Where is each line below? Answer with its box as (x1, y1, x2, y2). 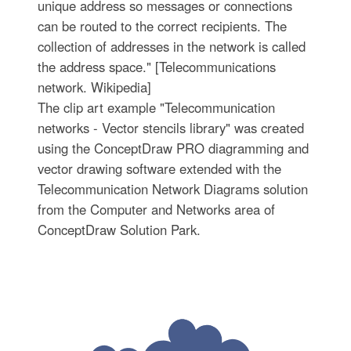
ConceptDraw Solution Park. (37, 219, 201, 239)
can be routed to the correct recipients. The (37, 16, 287, 35)
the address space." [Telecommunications (37, 56, 276, 76)
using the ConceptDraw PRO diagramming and (37, 138, 309, 157)
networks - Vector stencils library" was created (37, 118, 304, 137)
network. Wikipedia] (37, 77, 151, 96)
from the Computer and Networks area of (37, 199, 275, 219)
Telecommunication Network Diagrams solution (37, 179, 308, 198)
